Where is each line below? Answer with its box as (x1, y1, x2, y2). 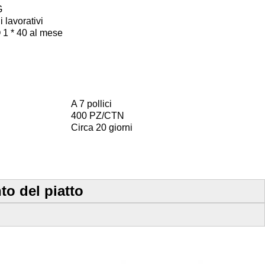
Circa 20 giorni (71, 122, 132, 132)
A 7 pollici (71, 99, 112, 109)
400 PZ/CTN (71, 111, 124, 121)
